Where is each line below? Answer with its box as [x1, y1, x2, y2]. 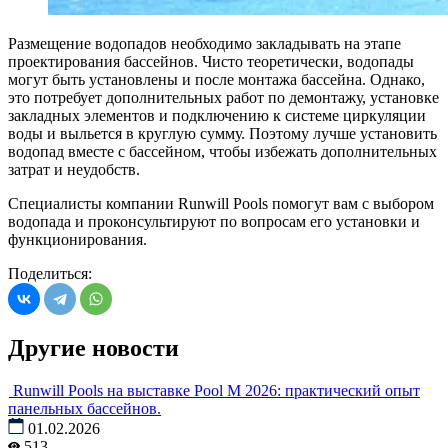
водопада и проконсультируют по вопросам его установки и [8, 212, 420, 230]
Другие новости [8, 334, 179, 361]
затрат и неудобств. [8, 160, 140, 178]
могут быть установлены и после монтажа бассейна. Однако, [8, 70, 425, 88]
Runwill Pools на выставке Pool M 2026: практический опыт [13, 381, 420, 399]
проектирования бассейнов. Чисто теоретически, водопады [8, 52, 414, 70]
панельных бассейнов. [8, 399, 161, 417]
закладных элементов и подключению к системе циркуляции [8, 106, 426, 124]
